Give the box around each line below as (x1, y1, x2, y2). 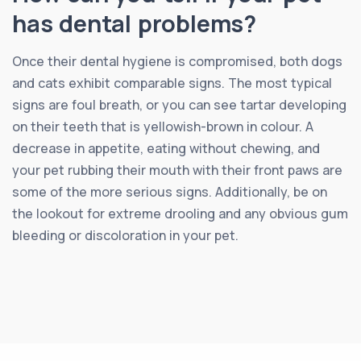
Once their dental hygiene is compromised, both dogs (12, 52, 342, 70)
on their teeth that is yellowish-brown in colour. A (12, 117, 313, 135)
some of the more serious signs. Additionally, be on (12, 182, 327, 201)
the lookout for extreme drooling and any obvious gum (12, 204, 348, 222)
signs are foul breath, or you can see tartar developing (12, 95, 346, 114)
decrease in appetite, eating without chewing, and (12, 139, 320, 157)
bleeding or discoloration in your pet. (12, 226, 239, 244)
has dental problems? (12, 6, 256, 39)
